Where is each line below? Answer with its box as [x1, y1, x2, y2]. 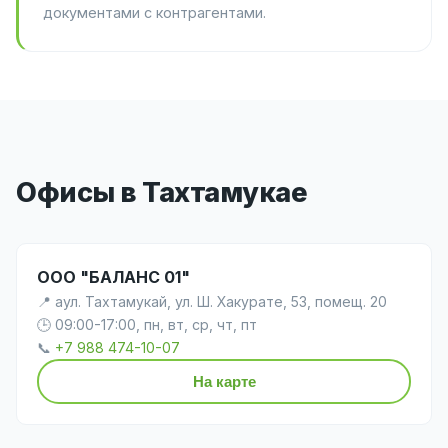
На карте [192, 372, 256, 390]
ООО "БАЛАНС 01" [37, 266, 190, 287]
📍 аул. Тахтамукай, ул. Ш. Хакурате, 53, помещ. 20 [37, 292, 387, 310]
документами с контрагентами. [43, 4, 266, 22]
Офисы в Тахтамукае [16, 175, 307, 209]
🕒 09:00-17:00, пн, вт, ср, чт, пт [37, 315, 257, 333]
